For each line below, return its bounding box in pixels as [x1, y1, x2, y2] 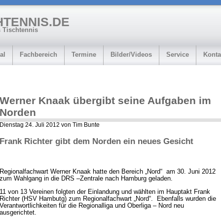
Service [166, 51, 189, 58]
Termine [72, 51, 96, 58]
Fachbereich [20, 51, 57, 58]
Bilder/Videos [110, 51, 152, 58]
